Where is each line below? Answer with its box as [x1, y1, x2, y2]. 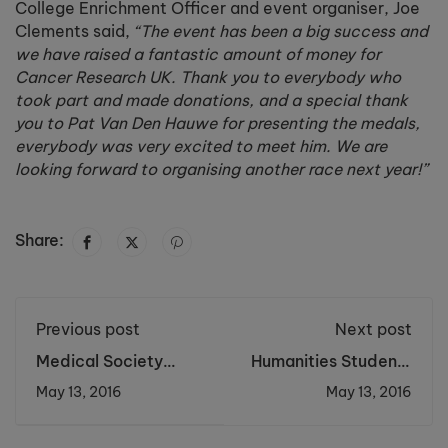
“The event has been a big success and [134, 20, 428, 41]
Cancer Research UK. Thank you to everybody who [15, 66, 401, 87]
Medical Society [36, 350, 163, 371]
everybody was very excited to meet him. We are [15, 135, 387, 156]
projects [36, 410, 102, 431]
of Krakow [334, 390, 412, 411]
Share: [15, 229, 64, 250]
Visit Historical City [263, 370, 412, 391]
